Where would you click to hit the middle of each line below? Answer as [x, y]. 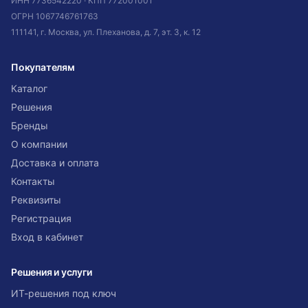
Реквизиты [36, 200]
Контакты [33, 181]
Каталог [29, 88]
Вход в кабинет [47, 237]
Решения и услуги [52, 272]
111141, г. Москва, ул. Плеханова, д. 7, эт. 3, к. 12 [106, 32]
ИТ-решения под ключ [64, 293]
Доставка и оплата [55, 163]
